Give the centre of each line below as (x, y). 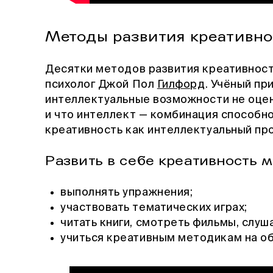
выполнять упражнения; (127, 193)
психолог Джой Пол (101, 85)
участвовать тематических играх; (154, 208)
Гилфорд (181, 85)
